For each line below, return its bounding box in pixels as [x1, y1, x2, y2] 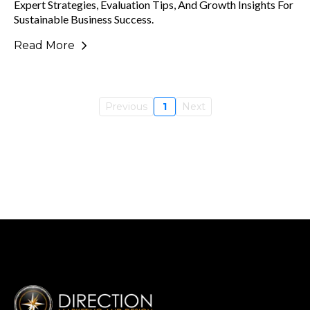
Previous [104, 100, 147, 113]
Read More [14, 39, 75, 53]
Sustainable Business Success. [14, 12, 154, 26]
